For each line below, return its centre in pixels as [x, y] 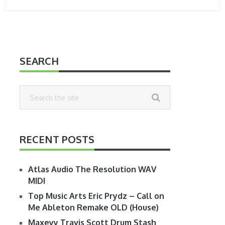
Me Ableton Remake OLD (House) [93, 208]
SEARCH [39, 61]
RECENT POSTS [57, 139]
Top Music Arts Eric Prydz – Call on [96, 196]
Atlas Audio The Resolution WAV [92, 170]
